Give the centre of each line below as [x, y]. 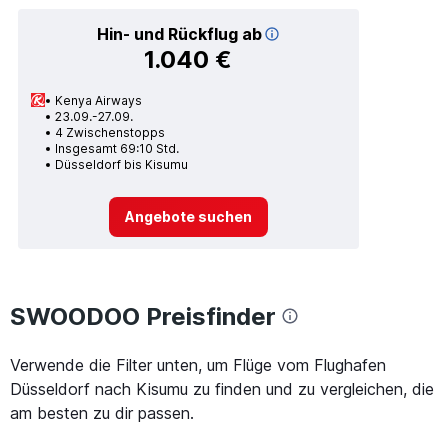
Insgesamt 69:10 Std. [117, 148]
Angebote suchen [188, 216]
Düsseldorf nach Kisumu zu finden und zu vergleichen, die [222, 388]
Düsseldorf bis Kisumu [121, 164]
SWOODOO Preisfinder [143, 316]
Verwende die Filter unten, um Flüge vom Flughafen [198, 364]
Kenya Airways [98, 100]
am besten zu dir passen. [102, 412]
